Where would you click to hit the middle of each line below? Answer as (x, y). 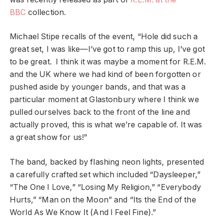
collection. (46, 12)
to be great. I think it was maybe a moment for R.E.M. (108, 62)
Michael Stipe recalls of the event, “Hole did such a (104, 37)
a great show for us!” (49, 138)
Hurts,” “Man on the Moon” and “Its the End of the (103, 200)
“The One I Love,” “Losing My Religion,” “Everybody (105, 187)
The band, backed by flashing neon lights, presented (107, 162)
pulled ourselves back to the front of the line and (100, 112)
